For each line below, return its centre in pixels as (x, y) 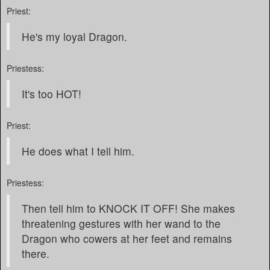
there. (36, 253)
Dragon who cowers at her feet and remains (127, 238)
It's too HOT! (52, 94)
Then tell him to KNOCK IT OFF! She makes (128, 208)
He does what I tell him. (78, 151)
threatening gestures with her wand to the (121, 223)
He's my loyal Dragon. (74, 36)
